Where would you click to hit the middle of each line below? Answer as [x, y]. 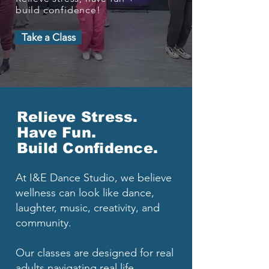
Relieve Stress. [77, 117]
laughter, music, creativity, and [88, 208]
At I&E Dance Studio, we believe [94, 178]
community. [44, 223]
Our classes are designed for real [95, 253]
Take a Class [48, 38]
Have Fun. [57, 133]
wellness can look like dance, [85, 193]
